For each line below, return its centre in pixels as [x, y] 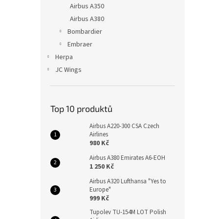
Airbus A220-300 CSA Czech [124, 126]
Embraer [80, 44]
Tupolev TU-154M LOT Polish [128, 212]
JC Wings [68, 70]
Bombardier [85, 32]
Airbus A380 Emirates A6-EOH [127, 158]
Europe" [100, 189]
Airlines [99, 134]
